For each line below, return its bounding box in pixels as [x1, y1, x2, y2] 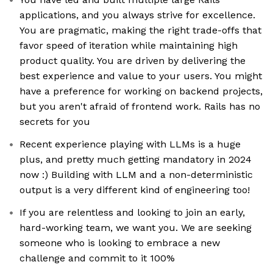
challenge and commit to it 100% [19, 252, 175, 264]
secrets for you [19, 116, 90, 128]
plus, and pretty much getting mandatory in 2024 [19, 154, 252, 166]
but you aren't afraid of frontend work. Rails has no [19, 101, 260, 113]
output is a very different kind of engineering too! [19, 184, 250, 196]
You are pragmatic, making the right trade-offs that [19, 24, 261, 37]
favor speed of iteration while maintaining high [19, 40, 238, 52]
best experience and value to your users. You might [19, 70, 262, 82]
